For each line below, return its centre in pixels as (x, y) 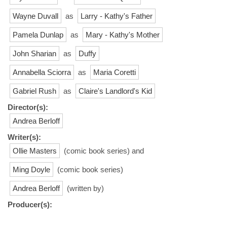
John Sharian (34, 53)
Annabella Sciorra (42, 72)
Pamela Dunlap (38, 34)
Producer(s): (30, 204)
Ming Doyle (31, 169)
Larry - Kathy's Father (117, 16)
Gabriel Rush (34, 91)
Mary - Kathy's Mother (123, 34)
